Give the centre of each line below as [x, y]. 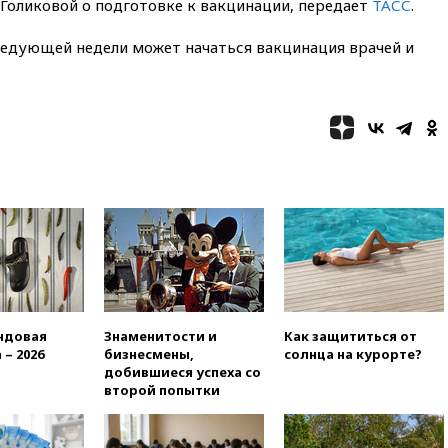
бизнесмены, [149, 354]
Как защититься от [350, 336]
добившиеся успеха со [182, 372]
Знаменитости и [160, 336]
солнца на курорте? [353, 354]
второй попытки [162, 390]
